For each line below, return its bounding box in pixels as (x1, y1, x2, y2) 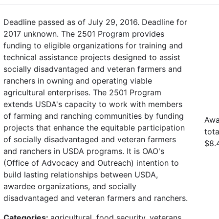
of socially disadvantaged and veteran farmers (3, 134, 176, 144)
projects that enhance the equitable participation (3, 122, 185, 132)
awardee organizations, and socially (3, 181, 136, 191)
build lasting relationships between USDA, (3, 169, 158, 179)
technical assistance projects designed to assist (3, 52, 180, 62)
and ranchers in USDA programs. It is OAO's (3, 146, 164, 156)
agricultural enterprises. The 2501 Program (3, 87, 161, 97)
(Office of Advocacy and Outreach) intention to (3, 157, 179, 168)
